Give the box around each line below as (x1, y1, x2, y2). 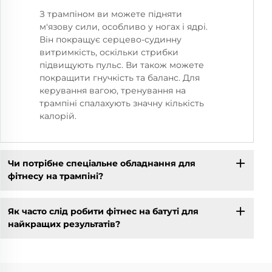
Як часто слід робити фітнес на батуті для (7, 206, 199, 217)
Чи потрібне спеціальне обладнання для (7, 158, 195, 169)
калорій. (39, 110, 76, 121)
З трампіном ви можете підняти (39, 8, 182, 19)
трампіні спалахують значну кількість (39, 97, 204, 109)
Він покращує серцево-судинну (39, 33, 182, 45)
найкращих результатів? (7, 219, 120, 230)
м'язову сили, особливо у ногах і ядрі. (39, 21, 208, 32)
